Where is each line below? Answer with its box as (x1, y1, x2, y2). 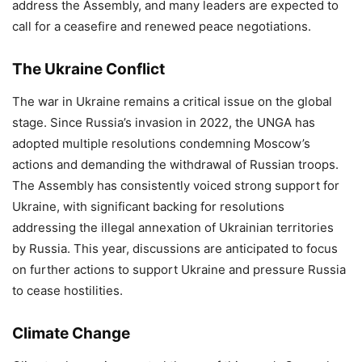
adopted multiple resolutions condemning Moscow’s (12, 135, 310, 151)
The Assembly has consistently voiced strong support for (12, 177, 339, 193)
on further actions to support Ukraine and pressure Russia (12, 261, 346, 277)
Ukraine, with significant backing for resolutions (12, 198, 284, 214)
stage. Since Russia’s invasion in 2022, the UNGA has (12, 114, 315, 130)
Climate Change (12, 323, 130, 343)
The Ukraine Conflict (12, 59, 165, 78)
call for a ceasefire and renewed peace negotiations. (12, 18, 311, 34)
